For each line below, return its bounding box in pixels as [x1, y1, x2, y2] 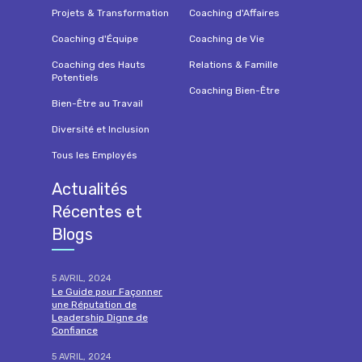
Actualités [52, 179, 128, 199]
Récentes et [52, 201, 142, 221]
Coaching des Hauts [52, 58, 145, 70]
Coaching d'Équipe [52, 32, 138, 44]
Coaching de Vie [189, 32, 264, 44]
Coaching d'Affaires [189, 6, 280, 19]
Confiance [52, 324, 98, 336]
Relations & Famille [189, 58, 278, 70]
